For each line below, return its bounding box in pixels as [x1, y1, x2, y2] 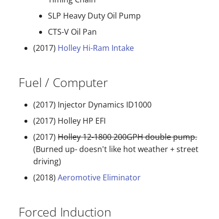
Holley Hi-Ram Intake [58, 42, 134, 53]
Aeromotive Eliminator [58, 172, 141, 183]
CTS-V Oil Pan [48, 26, 97, 37]
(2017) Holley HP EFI [33, 115, 106, 126]
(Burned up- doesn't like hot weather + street [33, 143, 199, 154]
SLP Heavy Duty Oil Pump [48, 10, 141, 21]
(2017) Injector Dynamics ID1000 [33, 99, 152, 110]
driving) [33, 155, 62, 167]
